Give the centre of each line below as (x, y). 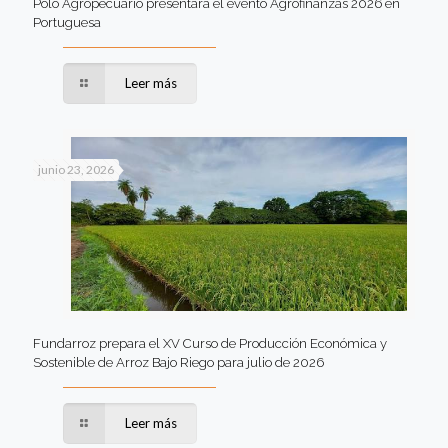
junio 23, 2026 (76, 170)
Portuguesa (67, 23)
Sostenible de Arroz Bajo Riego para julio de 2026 (178, 363)
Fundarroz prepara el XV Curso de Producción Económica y (210, 344)
